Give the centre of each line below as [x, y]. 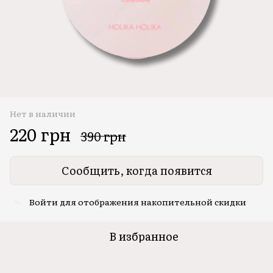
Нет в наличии [43, 113]
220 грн [40, 134]
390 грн [103, 136]
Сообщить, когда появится [136, 170]
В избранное [144, 236]
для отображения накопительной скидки [152, 201]
